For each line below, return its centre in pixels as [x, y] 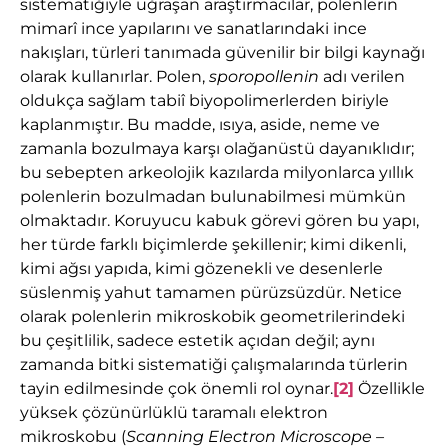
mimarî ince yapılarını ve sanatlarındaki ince [193, 29]
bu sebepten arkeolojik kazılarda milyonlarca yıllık [217, 173]
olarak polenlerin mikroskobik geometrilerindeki [212, 317]
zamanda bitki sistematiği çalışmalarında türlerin [214, 365]
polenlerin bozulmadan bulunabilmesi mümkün [213, 197]
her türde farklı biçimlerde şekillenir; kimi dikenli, [213, 245]
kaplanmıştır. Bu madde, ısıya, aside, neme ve [200, 125]
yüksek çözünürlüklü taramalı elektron [174, 413]
